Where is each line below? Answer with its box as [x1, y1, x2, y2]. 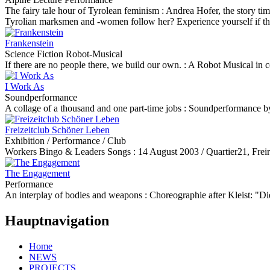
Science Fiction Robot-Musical [5, 49, 122, 59]
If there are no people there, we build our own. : [5, 60, 188, 70]
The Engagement [5, 168, 70, 178]
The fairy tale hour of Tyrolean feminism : [5, 5, 166, 16]
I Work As [5, 81, 44, 92]
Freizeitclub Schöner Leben [5, 125, 110, 135]
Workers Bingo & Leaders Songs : [5, 146, 138, 157]
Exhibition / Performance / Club [5, 136, 126, 146]
